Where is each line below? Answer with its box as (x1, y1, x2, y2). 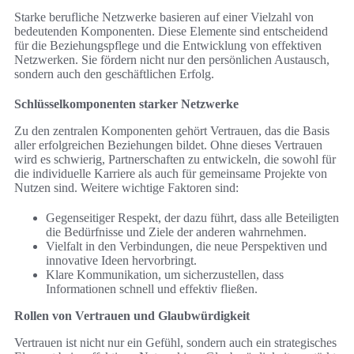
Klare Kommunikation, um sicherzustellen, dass (46, 268, 284, 282)
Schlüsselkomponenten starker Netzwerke (14, 97, 239, 111)
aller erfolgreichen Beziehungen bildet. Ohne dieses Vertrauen (14, 138, 322, 153)
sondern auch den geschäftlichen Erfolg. (14, 67, 214, 81)
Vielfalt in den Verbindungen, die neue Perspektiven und (46, 239, 327, 254)
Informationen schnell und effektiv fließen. (46, 282, 258, 296)
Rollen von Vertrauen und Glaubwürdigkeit (14, 309, 250, 323)
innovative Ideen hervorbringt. (46, 254, 197, 268)
